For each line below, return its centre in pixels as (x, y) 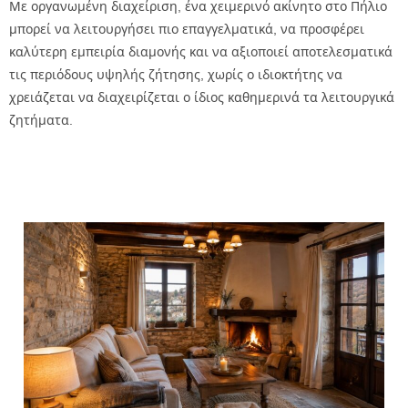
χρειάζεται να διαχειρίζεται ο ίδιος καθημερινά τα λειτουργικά (202, 97)
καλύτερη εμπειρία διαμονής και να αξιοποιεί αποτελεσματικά (201, 51)
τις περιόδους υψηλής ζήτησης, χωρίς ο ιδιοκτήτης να (176, 74)
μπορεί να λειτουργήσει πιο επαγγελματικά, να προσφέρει (187, 28)
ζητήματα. (41, 119)
